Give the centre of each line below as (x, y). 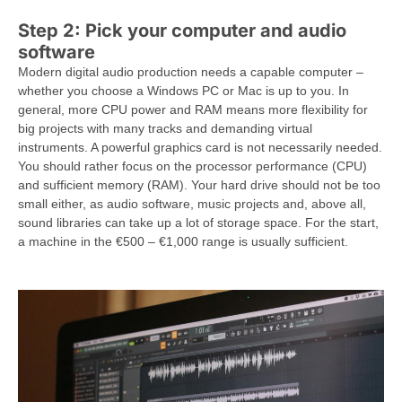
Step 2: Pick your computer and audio (182, 31)
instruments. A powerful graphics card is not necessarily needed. (200, 148)
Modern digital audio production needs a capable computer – (191, 72)
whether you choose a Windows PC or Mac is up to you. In (184, 91)
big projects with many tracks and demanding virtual (165, 129)
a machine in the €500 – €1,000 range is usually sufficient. (183, 242)
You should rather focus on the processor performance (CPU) (192, 166)
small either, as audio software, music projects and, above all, (192, 204)
